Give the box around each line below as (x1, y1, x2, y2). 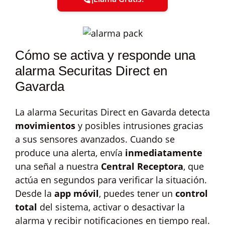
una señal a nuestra (15, 160, 101, 172)
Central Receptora (101, 160, 183, 172)
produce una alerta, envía (15, 147, 125, 159)
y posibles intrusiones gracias (75, 120, 203, 132)
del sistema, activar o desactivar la (37, 201, 185, 213)
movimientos (15, 120, 75, 132)
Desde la (15, 187, 54, 199)
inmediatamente (125, 147, 202, 159)
